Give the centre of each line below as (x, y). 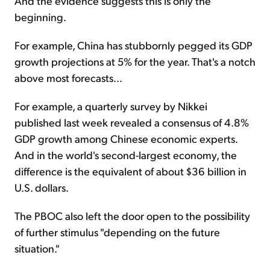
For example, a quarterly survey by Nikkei (111, 105)
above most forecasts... (68, 77)
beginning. (40, 16)
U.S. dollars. (42, 187)
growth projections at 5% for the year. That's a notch (135, 61)
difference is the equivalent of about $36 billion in (130, 171)
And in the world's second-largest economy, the (126, 154)
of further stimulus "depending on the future (117, 231)
